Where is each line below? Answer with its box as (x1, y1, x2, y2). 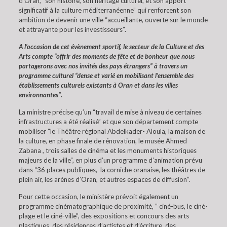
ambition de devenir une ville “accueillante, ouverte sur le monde (18, 16, 208, 24)
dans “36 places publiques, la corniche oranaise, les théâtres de (18, 166, 205, 174)
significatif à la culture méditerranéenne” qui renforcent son (18, 6, 191, 14)
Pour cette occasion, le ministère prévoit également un (18, 193, 178, 201)
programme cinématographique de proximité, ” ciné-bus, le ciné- (18, 202, 208, 210)
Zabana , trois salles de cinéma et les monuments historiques (18, 146, 197, 155)
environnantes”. (18, 91, 62, 99)
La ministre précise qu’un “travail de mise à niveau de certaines (18, 108, 202, 116)
